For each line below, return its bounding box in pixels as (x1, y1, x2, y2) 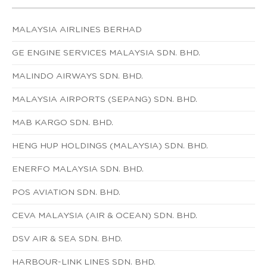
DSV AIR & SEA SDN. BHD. (12, 234, 122, 243)
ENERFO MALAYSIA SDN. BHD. (12, 164, 144, 173)
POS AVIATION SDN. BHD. (12, 188, 120, 197)
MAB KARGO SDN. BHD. (12, 118, 113, 127)
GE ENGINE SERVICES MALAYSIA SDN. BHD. (12, 48, 200, 57)
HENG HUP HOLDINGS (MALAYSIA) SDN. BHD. (12, 141, 208, 150)
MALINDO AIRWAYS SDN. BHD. (12, 72, 143, 80)
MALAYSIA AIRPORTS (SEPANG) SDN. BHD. (12, 95, 197, 104)
